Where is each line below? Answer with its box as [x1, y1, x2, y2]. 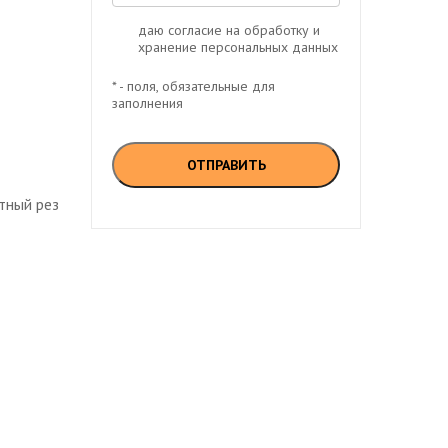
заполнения [112, 94, 183, 112]
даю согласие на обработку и [138, 21, 320, 39]
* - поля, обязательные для [112, 77, 275, 95]
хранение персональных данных [138, 38, 338, 56]
